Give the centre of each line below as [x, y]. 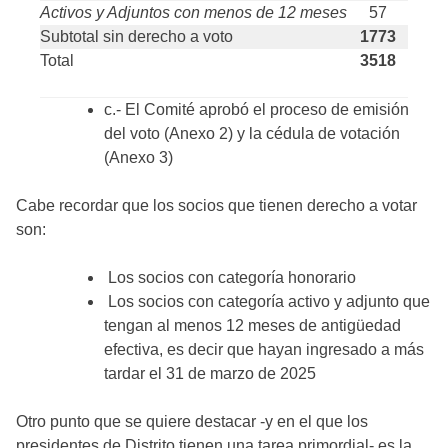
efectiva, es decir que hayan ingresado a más [264, 349]
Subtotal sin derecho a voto [136, 36]
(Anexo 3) [138, 157]
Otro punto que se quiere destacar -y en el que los [192, 421]
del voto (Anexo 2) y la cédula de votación [252, 133]
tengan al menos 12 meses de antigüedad [252, 325]
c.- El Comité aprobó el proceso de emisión [256, 109]
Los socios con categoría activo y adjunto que [267, 301]
